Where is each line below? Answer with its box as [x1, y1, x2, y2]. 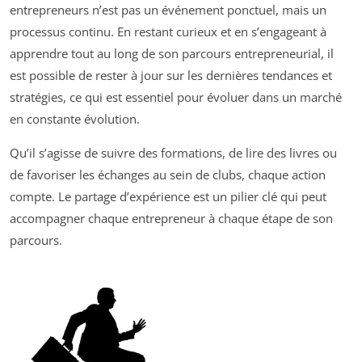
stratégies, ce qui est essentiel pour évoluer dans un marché [10, 88, 342, 105]
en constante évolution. [10, 110, 140, 127]
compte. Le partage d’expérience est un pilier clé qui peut [10, 187, 326, 204]
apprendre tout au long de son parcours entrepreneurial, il [10, 44, 334, 61]
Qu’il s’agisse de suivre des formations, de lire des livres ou [10, 144, 337, 161]
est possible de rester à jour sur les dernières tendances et [10, 66, 332, 83]
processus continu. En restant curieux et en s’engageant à [10, 23, 326, 40]
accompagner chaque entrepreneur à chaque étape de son [10, 209, 333, 226]
